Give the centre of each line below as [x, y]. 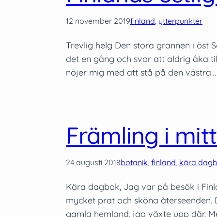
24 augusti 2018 [93, 162]
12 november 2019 [98, 21]
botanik [134, 162]
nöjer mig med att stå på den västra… [141, 72]
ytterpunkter [180, 21]
